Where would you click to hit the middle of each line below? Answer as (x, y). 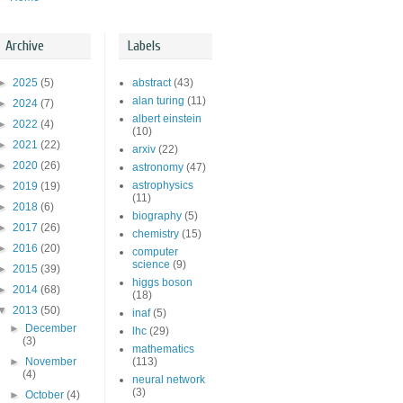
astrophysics (163, 186)
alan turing (158, 101)
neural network (169, 380)
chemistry (156, 234)
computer (155, 252)
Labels (144, 46)
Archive (25, 46)
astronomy (158, 168)
